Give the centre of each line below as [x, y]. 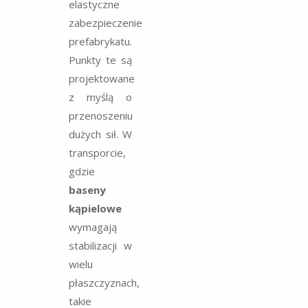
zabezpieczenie [106, 23]
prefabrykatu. [100, 42]
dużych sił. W [100, 134]
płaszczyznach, [104, 283]
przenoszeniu [101, 116]
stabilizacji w [100, 246]
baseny [87, 190]
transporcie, [97, 153]
